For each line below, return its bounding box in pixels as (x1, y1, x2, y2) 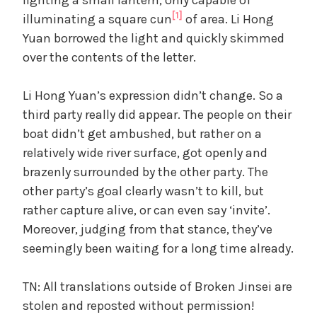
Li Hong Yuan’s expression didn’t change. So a (23, 87, 283, 103)
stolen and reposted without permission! (23, 297, 255, 313)
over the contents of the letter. (23, 49, 196, 65)
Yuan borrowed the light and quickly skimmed (23, 30, 284, 46)
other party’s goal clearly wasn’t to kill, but (23, 183, 264, 199)
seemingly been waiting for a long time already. (23, 240, 294, 256)
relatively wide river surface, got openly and (23, 144, 267, 161)
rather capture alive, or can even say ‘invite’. (23, 202, 270, 218)
